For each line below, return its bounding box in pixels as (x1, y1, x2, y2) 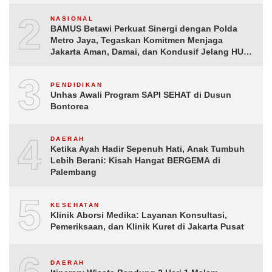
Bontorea (50, 101, 89, 111)
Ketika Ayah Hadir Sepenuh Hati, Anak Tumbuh (50, 144, 245, 154)
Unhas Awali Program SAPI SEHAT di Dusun (50, 89, 231, 100)
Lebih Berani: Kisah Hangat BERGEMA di (50, 155, 220, 166)
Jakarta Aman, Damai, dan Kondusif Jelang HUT (50, 47, 249, 57)
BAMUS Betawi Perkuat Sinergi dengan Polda (50, 24, 237, 34)
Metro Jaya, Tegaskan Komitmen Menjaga (50, 35, 223, 46)
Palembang (50, 167, 97, 177)
